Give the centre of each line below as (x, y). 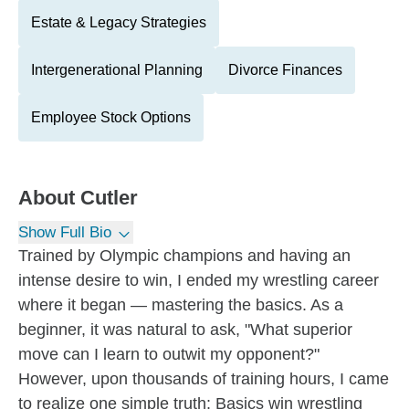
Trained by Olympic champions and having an (184, 256)
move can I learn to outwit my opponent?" (169, 354)
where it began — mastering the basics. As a (181, 305)
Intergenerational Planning (117, 70)
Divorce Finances (285, 70)
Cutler (109, 198)
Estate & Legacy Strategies (119, 22)
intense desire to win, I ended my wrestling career (199, 280)
